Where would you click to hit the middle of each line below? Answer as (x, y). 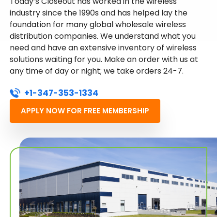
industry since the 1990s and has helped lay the (99, 13)
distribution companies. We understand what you (103, 36)
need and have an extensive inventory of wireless (103, 47)
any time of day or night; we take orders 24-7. (97, 71)
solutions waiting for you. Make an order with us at (104, 59)
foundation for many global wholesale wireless (98, 24)
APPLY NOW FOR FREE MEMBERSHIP (85, 110)
